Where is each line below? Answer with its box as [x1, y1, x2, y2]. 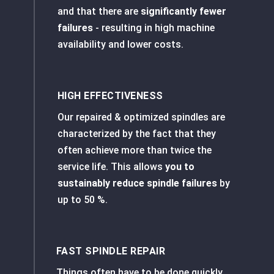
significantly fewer [140, 6, 226, 18]
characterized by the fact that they [57, 128, 216, 140]
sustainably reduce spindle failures [57, 177, 217, 190]
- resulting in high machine [92, 22, 215, 34]
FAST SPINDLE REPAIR [56, 245, 166, 257]
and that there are [57, 6, 141, 18]
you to [162, 161, 194, 173]
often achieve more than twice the [57, 144, 212, 157]
